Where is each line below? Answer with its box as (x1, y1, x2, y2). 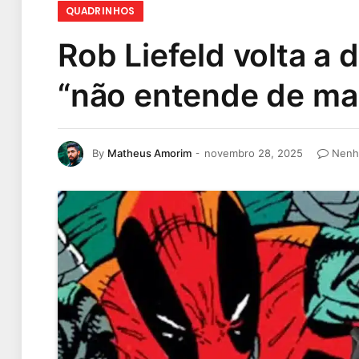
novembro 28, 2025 (204, 146, 303, 159)
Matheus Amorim (107, 146, 192, 159)
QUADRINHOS (66, 4, 135, 18)
